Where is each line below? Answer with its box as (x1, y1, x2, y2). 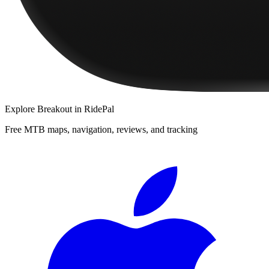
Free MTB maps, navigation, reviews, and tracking (5, 124, 198, 134)
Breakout (37, 103, 72, 114)
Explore (5, 103, 37, 114)
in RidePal (72, 103, 114, 114)
